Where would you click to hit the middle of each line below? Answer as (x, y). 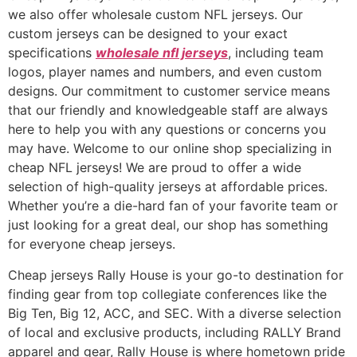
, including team (276, 53)
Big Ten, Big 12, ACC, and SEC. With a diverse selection (175, 313)
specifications (52, 53)
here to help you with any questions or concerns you (167, 129)
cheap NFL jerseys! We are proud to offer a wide (155, 168)
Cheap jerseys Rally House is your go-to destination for (176, 275)
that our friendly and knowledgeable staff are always (168, 110)
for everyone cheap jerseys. (92, 244)
